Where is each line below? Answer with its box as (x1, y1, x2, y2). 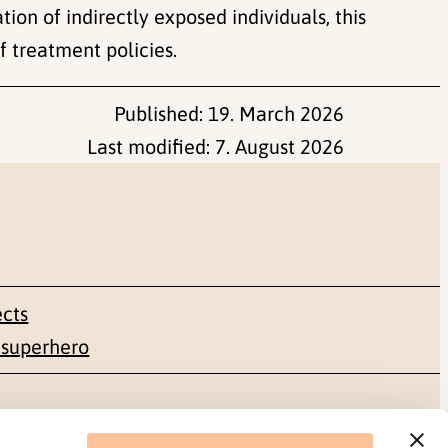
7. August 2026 (215, 134, 344, 158)
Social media (44, 410, 180, 438)
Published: (114, 101, 208, 125)
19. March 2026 (208, 101, 344, 125)
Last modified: (87, 134, 215, 158)
